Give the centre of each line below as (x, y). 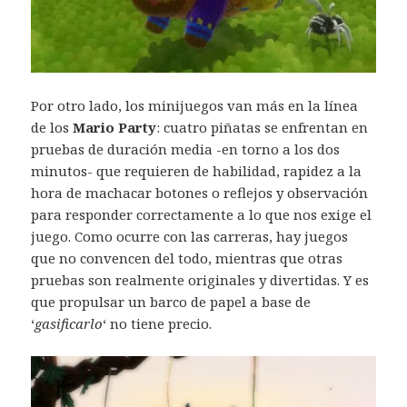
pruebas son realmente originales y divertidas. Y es (200, 280)
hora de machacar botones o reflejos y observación (200, 193)
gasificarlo (69, 324)
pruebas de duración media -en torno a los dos (186, 149)
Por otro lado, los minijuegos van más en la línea (195, 106)
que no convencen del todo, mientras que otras (187, 258)
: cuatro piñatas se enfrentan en (263, 128)
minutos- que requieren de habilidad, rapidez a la (197, 171)
